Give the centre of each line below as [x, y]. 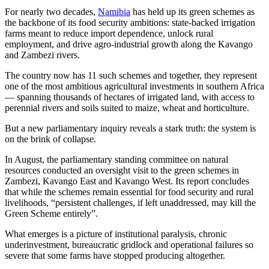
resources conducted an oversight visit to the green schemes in [122, 170]
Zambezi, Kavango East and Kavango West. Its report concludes [127, 181]
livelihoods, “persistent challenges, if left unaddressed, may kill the [130, 202]
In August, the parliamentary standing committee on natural [116, 159]
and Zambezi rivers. [44, 55]
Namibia [114, 11]
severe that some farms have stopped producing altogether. [115, 255]
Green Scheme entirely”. [51, 213]
